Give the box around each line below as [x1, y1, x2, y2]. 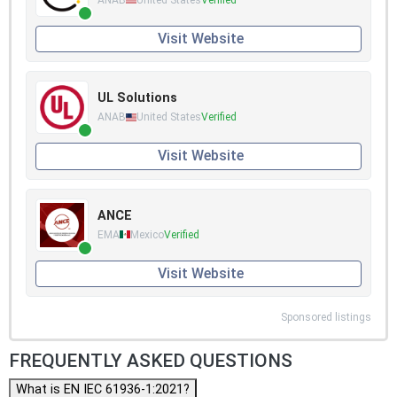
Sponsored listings [281, 310, 371, 323]
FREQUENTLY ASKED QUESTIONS [9, 349, 292, 371]
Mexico [130, 228, 164, 241]
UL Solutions [97, 90, 177, 106]
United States [136, 111, 201, 124]
